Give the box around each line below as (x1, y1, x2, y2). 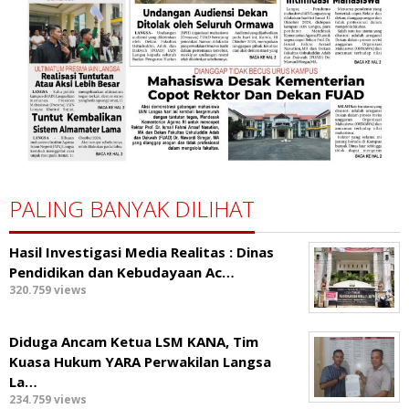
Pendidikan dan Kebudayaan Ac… (9, 262, 235, 281)
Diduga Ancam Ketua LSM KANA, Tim (9, 331, 258, 351)
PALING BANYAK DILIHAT (9, 193, 255, 224)
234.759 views (9, 391, 87, 407)
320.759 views (9, 281, 87, 298)
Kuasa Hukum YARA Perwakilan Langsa (9, 351, 271, 371)
